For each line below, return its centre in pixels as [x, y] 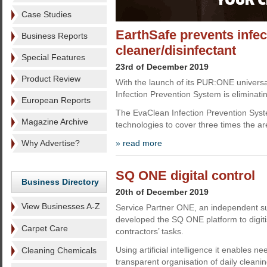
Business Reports [55, 36]
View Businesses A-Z [61, 206]
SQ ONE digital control [185, 176]
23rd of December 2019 [162, 67]
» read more [139, 143]
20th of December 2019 [162, 192]
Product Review [51, 79]
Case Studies [46, 14]
